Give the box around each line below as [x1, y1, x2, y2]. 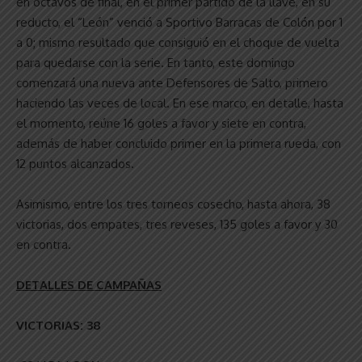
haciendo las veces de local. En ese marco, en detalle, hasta [16, 95, 343, 111]
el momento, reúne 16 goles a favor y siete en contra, [16, 115, 306, 131]
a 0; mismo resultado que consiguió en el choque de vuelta [16, 34, 339, 50]
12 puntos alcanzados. [16, 155, 134, 171]
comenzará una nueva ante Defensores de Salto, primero [16, 74, 328, 90]
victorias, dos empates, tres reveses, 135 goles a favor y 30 [16, 216, 338, 232]
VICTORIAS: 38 [16, 317, 101, 333]
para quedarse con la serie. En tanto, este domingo [16, 54, 295, 70]
